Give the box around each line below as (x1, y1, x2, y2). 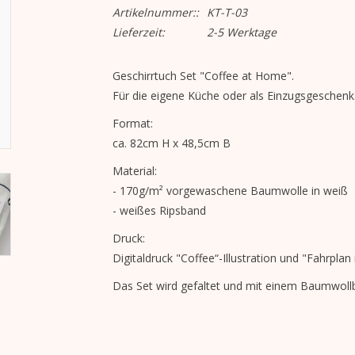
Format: (112, 116, 153, 131)
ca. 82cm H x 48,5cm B (112, 136, 231, 151)
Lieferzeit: (112, 25, 165, 40)
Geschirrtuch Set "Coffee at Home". (112, 68, 294, 83)
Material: (112, 163, 157, 178)
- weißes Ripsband (112, 203, 206, 218)
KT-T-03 (206, 5, 247, 20)
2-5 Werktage (206, 25, 277, 40)
